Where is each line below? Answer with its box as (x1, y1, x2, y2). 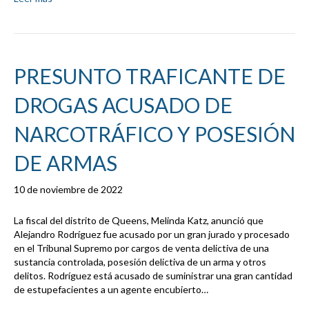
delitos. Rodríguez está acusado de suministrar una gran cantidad (14, 270, 292, 282)
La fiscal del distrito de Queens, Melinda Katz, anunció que (14, 215, 263, 227)
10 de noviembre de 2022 (14, 183, 123, 196)
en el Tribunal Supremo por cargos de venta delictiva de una (14, 242, 269, 255)
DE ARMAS (14, 150, 117, 176)
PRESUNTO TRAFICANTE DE (14, 63, 286, 89)
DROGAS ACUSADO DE (14, 92, 232, 118)
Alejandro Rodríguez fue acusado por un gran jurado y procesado (14, 228, 290, 241)
